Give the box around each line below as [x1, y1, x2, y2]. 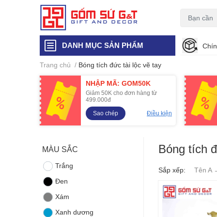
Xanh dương [55, 208, 94, 216]
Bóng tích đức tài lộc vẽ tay [78, 61, 161, 69]
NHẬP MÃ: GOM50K [86, 79, 151, 87]
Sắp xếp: [158, 166, 186, 174]
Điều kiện [147, 109, 172, 117]
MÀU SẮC [42, 144, 78, 154]
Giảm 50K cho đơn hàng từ [86, 89, 157, 96]
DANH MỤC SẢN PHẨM [62, 41, 143, 49]
